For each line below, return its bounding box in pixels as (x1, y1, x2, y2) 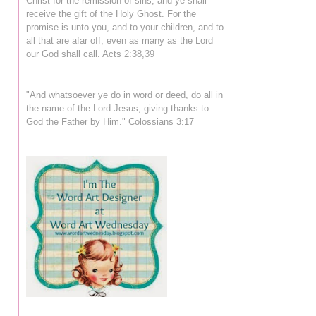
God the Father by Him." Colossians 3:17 (26, 116, 194, 127)
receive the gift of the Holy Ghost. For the (26, 8, 196, 19)
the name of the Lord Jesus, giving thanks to (26, 102, 209, 114)
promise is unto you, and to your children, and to (26, 21, 224, 32)
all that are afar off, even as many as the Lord (26, 35, 213, 46)
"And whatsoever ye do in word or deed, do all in (26, 89, 223, 100)
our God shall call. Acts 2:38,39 (26, 48, 154, 59)
